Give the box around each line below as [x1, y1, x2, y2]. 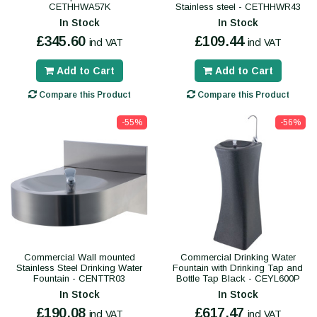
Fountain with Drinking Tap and [173, 263, 303, 274]
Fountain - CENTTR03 [33, 273, 125, 284]
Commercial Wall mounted [23, 252, 135, 263]
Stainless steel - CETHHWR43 [175, 1, 301, 13]
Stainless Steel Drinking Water [16, 263, 142, 274]
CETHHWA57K [48, 1, 110, 13]
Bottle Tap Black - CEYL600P [175, 273, 300, 284]
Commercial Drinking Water [180, 252, 296, 263]
